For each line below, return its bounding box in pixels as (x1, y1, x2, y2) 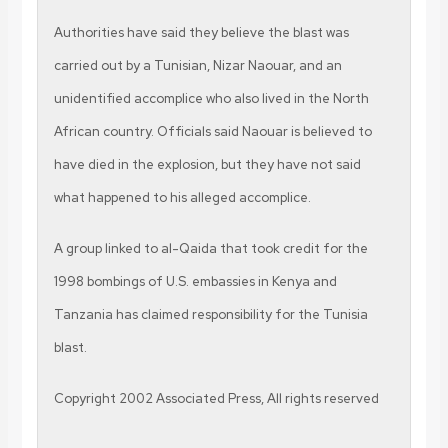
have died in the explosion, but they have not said (53, 155, 361, 173)
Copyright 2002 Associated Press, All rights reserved (53, 389, 379, 407)
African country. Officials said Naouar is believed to (53, 122, 372, 140)
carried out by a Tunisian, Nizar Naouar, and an (53, 56, 342, 74)
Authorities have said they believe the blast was (53, 23, 349, 41)
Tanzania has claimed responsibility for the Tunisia (53, 305, 368, 323)
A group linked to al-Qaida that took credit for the (53, 239, 368, 257)
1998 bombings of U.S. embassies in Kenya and (53, 272, 337, 290)
